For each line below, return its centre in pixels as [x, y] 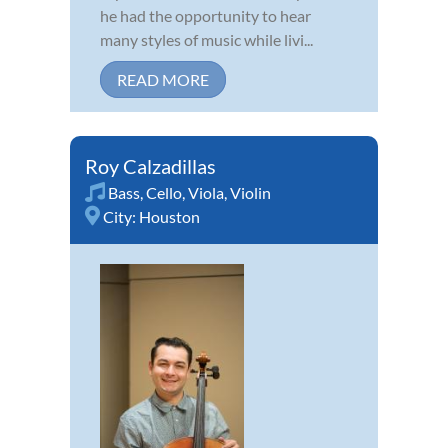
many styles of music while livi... [206, 39]
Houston [169, 216]
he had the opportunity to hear [205, 15]
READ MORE [163, 79]
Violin [250, 192]
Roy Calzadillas [150, 165]
